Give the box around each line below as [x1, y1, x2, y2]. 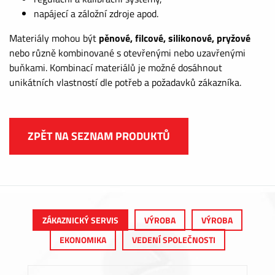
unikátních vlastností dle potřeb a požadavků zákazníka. [9, 75, 241, 90]
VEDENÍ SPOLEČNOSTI [132, 233, 215, 247]
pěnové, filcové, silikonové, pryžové [99, 31, 250, 46]
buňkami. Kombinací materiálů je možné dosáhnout [9, 60, 222, 76]
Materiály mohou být [9, 31, 99, 46]
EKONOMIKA [60, 233, 106, 247]
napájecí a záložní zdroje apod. [34, 6, 158, 21]
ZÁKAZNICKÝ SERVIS [42, 214, 118, 227]
